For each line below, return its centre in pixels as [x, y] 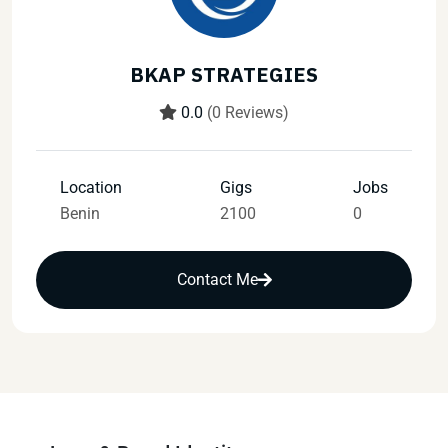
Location [91, 187]
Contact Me [217, 279]
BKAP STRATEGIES [224, 74]
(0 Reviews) [248, 112]
